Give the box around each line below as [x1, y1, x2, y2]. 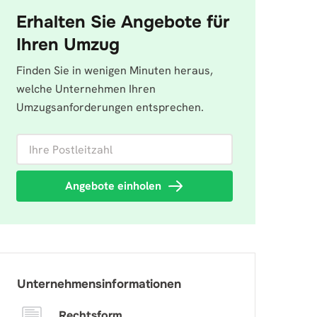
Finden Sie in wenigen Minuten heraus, [16, 63, 213, 78]
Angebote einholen [65, 178, 161, 193]
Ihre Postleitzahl [16, 134, 99, 149]
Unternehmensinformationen [17, 277, 181, 292]
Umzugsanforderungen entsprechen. [16, 100, 204, 115]
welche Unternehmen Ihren [16, 81, 156, 96]
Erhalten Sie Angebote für [16, 11, 229, 33]
